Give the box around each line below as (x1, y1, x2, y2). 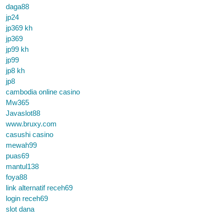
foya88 (6, 173, 27, 181)
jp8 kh (6, 66, 25, 75)
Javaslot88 (6, 109, 40, 117)
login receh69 (6, 194, 48, 202)
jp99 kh (6, 45, 29, 53)
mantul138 (6, 162, 39, 170)
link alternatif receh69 (6, 184, 73, 192)
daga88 (6, 2, 29, 11)
